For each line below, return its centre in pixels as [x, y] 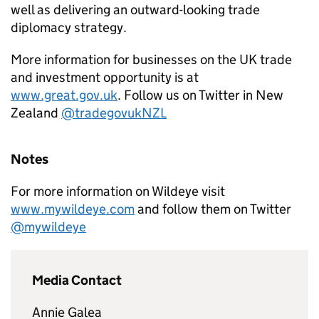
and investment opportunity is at [105, 77]
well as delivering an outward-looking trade [135, 10]
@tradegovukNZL [114, 113]
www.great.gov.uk [64, 95]
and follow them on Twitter [213, 209]
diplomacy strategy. [69, 27]
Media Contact [77, 280]
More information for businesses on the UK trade [151, 59]
